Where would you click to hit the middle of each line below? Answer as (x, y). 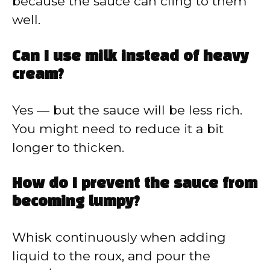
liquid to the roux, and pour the (111, 256)
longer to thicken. (68, 147)
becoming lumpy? (76, 203)
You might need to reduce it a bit (118, 128)
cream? (38, 75)
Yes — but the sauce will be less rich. (127, 110)
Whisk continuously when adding (119, 237)
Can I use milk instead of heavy (130, 57)
